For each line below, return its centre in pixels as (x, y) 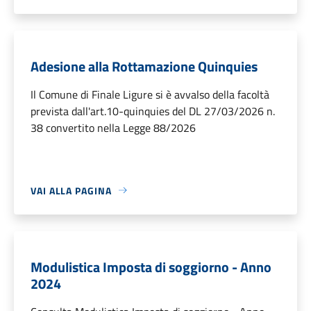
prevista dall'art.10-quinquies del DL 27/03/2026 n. (153, 111)
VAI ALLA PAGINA (71, 190)
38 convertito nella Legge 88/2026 (113, 127)
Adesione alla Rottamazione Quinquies (144, 66)
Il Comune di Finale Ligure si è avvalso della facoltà (150, 94)
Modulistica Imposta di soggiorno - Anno (151, 267)
